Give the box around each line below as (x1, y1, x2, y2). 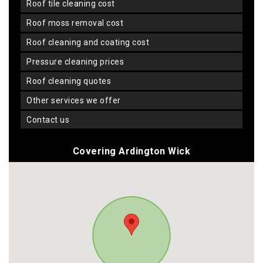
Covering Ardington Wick (72, 145, 191, 157)
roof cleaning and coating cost (32, 37, 149, 47)
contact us (32, 114, 69, 124)
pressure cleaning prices (32, 56, 124, 66)
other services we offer (32, 95, 121, 105)
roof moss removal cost (32, 18, 123, 28)
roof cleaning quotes (32, 76, 111, 86)
